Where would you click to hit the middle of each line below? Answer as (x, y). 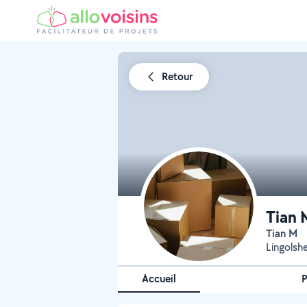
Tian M (285, 233)
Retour (177, 76)
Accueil (159, 279)
